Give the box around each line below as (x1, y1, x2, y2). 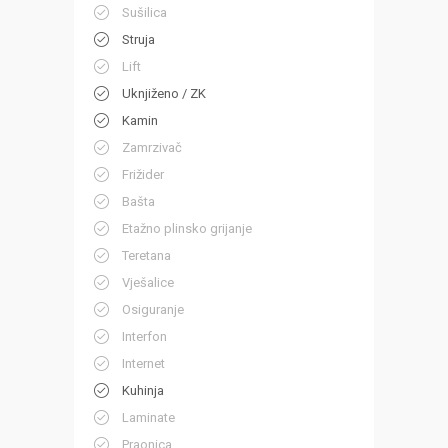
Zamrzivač (122, 140, 182, 156)
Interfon (122, 329, 167, 345)
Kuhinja (122, 383, 164, 399)
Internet (122, 356, 165, 372)
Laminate (122, 410, 175, 426)
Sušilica (122, 5, 167, 21)
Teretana (122, 248, 171, 264)
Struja (122, 32, 155, 48)
